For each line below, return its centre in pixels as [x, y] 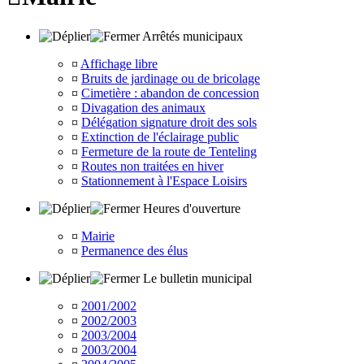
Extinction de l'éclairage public [160, 136]
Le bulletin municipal [196, 278]
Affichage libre [119, 63]
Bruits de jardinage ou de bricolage [171, 78]
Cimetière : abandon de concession [170, 93]
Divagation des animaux [143, 107]
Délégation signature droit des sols [169, 122]
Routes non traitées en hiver [152, 166]
